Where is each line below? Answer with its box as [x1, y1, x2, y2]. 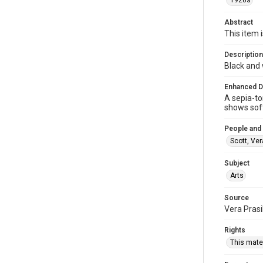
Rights [224, 226, 245, 234]
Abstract [224, 18, 253, 26]
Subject [224, 159, 249, 167]
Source [224, 194, 249, 202]
